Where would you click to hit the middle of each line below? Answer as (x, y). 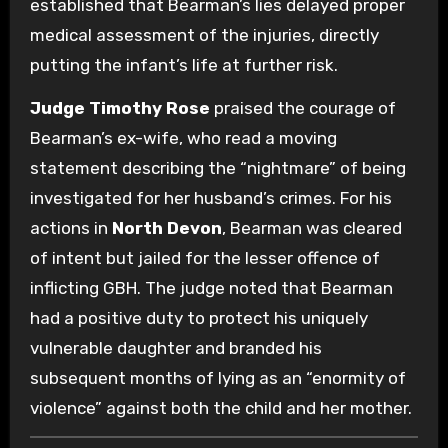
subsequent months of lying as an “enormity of (217, 377)
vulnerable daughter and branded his (175, 347)
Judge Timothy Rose (119, 107)
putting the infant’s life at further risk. (183, 64)
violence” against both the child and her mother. (220, 407)
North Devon (166, 227)
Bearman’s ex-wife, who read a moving (183, 137)
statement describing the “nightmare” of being (217, 167)
